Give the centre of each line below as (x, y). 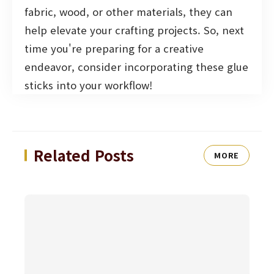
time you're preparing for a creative (114, 49)
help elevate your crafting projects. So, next (134, 30)
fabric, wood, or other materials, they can (128, 12)
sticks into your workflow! (88, 85)
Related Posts (84, 155)
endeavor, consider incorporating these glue (136, 67)
